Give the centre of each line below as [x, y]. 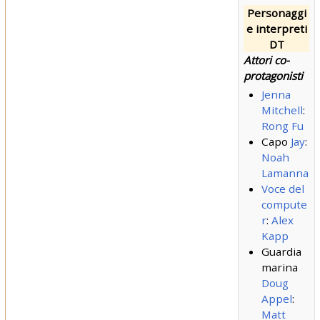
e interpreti [276, 28]
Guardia [281, 252]
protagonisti [274, 75]
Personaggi [276, 12]
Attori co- [267, 60]
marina [279, 267]
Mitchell [282, 110]
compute [284, 205]
